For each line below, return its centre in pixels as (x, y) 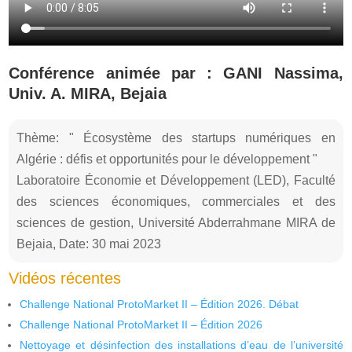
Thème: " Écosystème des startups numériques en (176, 137)
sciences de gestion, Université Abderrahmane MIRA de (176, 222)
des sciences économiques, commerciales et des (176, 201)
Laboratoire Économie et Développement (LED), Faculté (176, 180)
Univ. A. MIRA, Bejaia (88, 93)
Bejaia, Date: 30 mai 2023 (89, 244)
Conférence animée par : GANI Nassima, (176, 73)
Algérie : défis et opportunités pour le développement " (167, 159)
